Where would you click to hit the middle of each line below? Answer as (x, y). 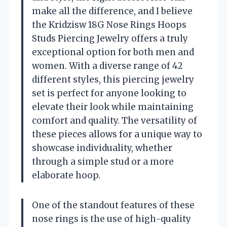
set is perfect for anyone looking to (109, 93)
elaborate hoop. (66, 175)
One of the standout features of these (113, 205)
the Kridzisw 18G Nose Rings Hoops (109, 25)
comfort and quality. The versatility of (115, 120)
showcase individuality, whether (102, 148)
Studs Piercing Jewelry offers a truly (110, 38)
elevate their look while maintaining (113, 107)
